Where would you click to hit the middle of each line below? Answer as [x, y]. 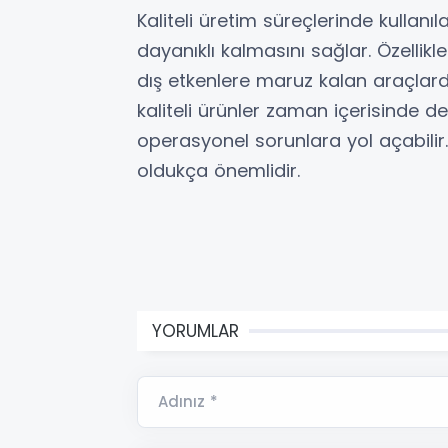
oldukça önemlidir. [218, 170]
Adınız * [188, 401]
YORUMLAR [195, 330]
